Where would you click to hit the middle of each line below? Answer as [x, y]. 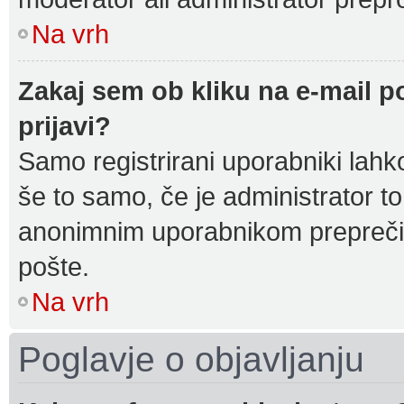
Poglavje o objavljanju [191, 359]
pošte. [54, 266]
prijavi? [64, 126]
